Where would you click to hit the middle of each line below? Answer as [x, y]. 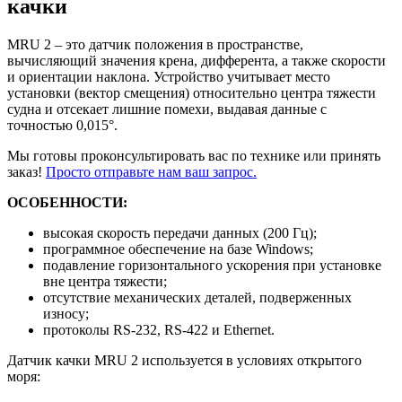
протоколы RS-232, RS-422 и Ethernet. [159, 329]
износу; [66, 313]
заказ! [26, 171]
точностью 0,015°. [62, 125]
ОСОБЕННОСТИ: [67, 202]
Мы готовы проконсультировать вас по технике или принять [194, 155]
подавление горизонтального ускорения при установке [212, 265]
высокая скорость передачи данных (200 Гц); [180, 232]
